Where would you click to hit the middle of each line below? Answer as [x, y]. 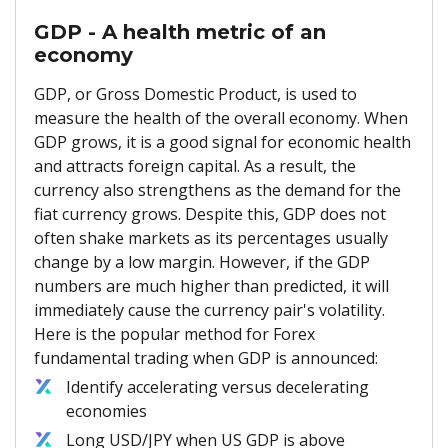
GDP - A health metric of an [180, 32]
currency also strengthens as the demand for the [217, 190]
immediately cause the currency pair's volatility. [209, 310]
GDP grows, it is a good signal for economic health [222, 142]
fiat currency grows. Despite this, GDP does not [210, 214]
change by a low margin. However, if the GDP [202, 262]
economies [106, 411]
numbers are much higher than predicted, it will [211, 286]
